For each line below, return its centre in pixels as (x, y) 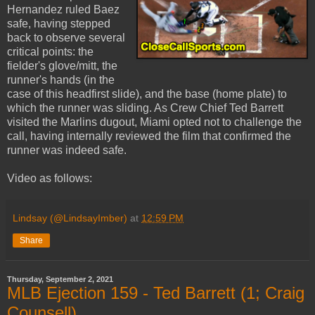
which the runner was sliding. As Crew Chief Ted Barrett (145, 108)
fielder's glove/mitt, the (62, 66)
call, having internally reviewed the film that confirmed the (149, 136)
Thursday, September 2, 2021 (60, 279)
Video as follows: (50, 179)
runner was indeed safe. (67, 150)
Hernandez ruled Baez (63, 10)
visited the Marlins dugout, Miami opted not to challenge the (154, 122)
